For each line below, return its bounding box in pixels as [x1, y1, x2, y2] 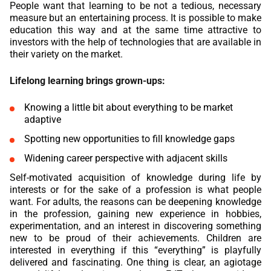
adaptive [24, 114, 61, 126]
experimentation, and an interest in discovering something [10, 220, 261, 232]
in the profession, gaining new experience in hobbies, [10, 208, 261, 220]
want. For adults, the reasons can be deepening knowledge [10, 196, 261, 208]
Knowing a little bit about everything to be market [24, 102, 233, 114]
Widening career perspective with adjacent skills [24, 152, 227, 165]
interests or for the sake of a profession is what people [10, 184, 261, 196]
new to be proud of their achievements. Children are [10, 232, 261, 244]
